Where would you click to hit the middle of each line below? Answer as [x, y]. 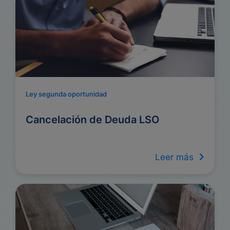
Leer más [177, 157]
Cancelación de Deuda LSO [93, 120]
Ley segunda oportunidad [66, 94]
